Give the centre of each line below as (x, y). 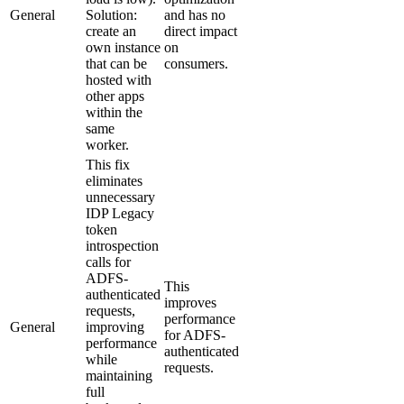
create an (111, 31)
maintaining (119, 375)
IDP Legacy (120, 213)
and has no (195, 14)
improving (115, 326)
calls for (108, 262)
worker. (107, 144)
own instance (123, 47)
